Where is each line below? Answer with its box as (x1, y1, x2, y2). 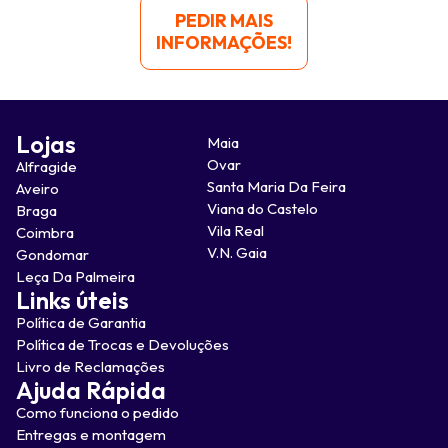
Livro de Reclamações (16, 356, 165, 376)
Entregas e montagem (16, 424, 166, 444)
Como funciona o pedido (16, 402, 179, 422)
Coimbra (16, 222, 74, 242)
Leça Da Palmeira (16, 266, 135, 286)
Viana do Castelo (207, 198, 319, 218)
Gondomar (16, 244, 89, 264)
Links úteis (16, 284, 129, 315)
